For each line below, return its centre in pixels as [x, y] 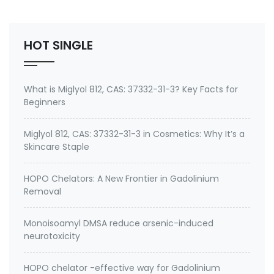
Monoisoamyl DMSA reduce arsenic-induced [119, 223]
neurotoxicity [52, 236]
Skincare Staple [57, 147]
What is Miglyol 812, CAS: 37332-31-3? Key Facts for [131, 89]
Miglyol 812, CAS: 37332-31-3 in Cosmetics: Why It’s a [134, 134]
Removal [43, 191]
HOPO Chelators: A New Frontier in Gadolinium [121, 179]
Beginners [45, 102]
